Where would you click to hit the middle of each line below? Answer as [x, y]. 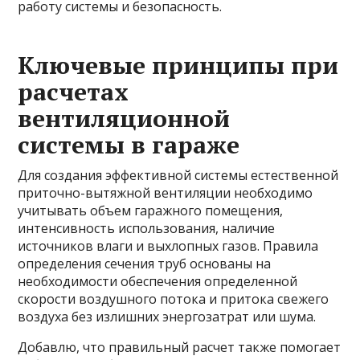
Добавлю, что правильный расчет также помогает [180, 347]
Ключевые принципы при [178, 65]
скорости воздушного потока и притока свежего [174, 299]
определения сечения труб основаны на [145, 263]
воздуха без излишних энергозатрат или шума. [167, 316]
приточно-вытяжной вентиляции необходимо [166, 192]
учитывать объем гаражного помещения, [151, 210]
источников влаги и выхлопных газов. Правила [168, 245]
